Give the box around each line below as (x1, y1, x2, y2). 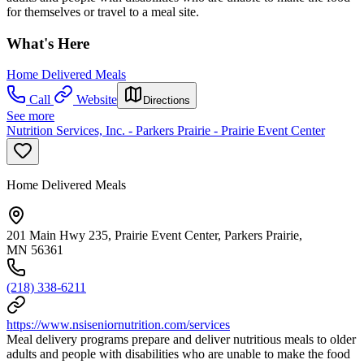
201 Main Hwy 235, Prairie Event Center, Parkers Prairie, (6, 228, 302, 243)
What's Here (6, 34, 89, 52)
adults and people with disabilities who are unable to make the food (6, 347, 350, 362)
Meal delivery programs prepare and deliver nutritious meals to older (6, 332, 356, 347)
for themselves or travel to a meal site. (6, 5, 199, 19)
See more (6, 109, 54, 123)
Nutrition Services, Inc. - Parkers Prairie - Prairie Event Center (6, 123, 325, 138)
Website (76, 93, 117, 107)
